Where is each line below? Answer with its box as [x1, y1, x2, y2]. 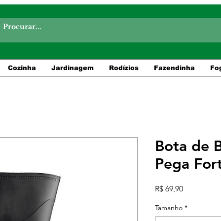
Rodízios [109, 64, 139, 72]
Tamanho [155, 203, 183, 212]
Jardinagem [51, 64, 94, 72]
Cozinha [7, 64, 36, 72]
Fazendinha [153, 64, 195, 72]
